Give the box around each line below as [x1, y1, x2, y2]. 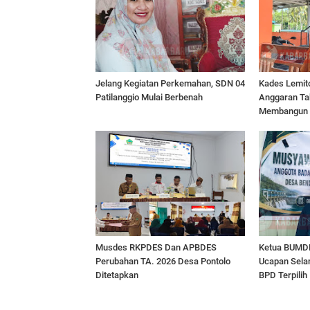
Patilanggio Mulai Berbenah [95, 92, 203, 103]
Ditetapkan [95, 269, 138, 280]
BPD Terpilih [259, 269, 307, 280]
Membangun [259, 106, 308, 117]
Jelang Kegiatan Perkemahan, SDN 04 [95, 78, 245, 89]
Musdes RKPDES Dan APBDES [95, 241, 217, 253]
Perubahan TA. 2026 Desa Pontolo [95, 255, 230, 266]
